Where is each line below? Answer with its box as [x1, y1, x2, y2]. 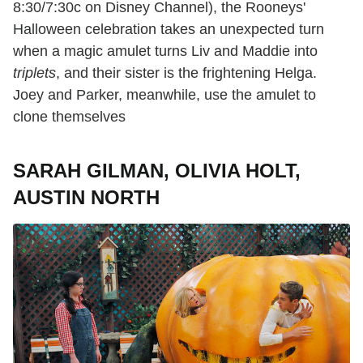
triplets [13, 64, 56, 81]
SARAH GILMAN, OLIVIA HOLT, [13, 159, 301, 181]
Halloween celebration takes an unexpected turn [13, 20, 324, 37]
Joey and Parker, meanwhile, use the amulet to [13, 86, 316, 103]
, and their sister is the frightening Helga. [56, 64, 317, 81]
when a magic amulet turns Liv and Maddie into [13, 42, 318, 59]
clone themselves [13, 108, 126, 125]
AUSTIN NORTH [13, 186, 160, 208]
